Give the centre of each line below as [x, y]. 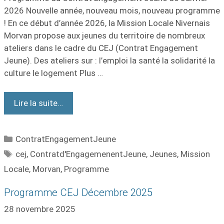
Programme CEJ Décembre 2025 [78, 192]
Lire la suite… [38, 103]
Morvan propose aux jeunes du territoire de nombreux [104, 35]
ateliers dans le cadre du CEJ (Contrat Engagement [101, 48]
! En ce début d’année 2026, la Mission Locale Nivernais [107, 23]
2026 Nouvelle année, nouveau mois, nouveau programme [112, 10]
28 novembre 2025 [40, 209]
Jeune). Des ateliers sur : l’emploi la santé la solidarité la [109, 60]
